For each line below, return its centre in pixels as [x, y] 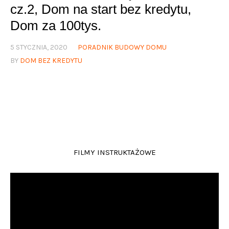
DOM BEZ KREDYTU [51, 60]
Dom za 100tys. [56, 25]
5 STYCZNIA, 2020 [39, 47]
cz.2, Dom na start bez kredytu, [101, 9]
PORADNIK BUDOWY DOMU [122, 47]
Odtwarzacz [29, 179]
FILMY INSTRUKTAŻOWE [114, 152]
